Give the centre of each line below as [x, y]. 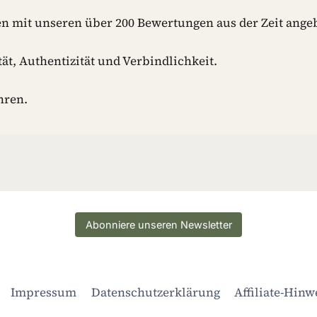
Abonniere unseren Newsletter [158, 225]
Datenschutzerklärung [155, 292]
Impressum [44, 292]
